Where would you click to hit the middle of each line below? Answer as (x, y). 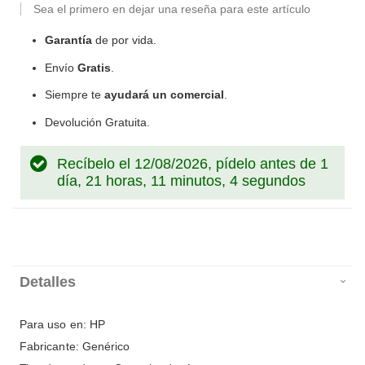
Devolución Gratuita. (97, 123)
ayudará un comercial (164, 95)
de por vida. (124, 40)
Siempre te (75, 95)
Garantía (68, 40)
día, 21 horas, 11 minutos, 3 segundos (181, 181)
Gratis (94, 67)
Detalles (48, 282)
